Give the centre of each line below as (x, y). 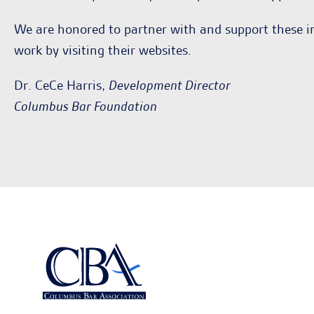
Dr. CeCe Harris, (61, 85)
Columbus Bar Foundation (86, 106)
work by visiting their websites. (103, 50)
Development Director (170, 85)
